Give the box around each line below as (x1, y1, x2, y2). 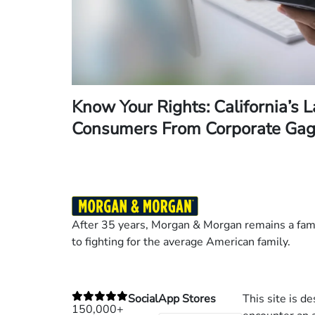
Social (128, 290, 158, 307)
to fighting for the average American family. (72, 233, 290, 250)
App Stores (158, 290, 216, 307)
